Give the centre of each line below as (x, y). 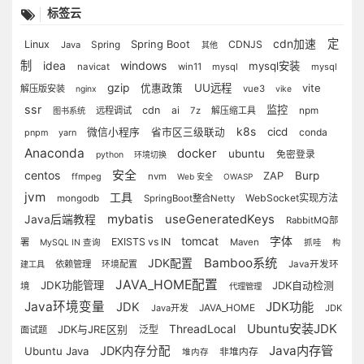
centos (44, 175)
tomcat (201, 241)
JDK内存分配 (137, 351)
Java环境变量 (66, 307)
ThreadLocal (204, 329)
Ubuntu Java (58, 351)
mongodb (79, 198)
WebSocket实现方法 (292, 198)
